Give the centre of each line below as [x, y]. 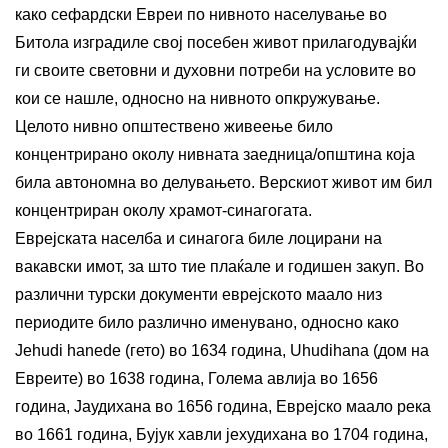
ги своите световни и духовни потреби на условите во [215, 70]
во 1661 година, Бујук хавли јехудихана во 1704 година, [221, 434]
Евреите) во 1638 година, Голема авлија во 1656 [196, 378]
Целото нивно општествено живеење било [174, 126]
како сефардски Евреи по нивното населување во [201, 14]
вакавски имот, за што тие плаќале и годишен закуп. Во [219, 266]
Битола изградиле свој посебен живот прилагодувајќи [216, 42]
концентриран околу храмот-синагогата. [163, 210]
